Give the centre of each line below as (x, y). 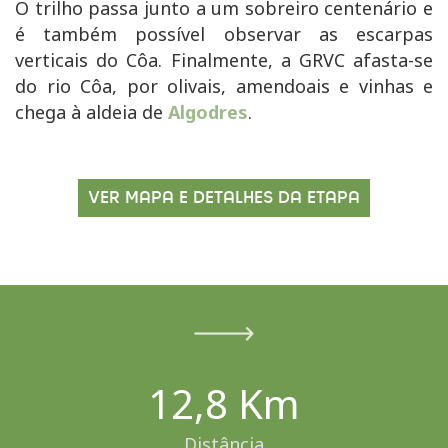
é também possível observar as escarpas (224, 33)
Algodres (208, 111)
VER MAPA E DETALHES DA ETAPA (224, 197)
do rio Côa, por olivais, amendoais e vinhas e (224, 85)
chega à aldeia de (91, 111)
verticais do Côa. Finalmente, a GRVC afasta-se (224, 59)
